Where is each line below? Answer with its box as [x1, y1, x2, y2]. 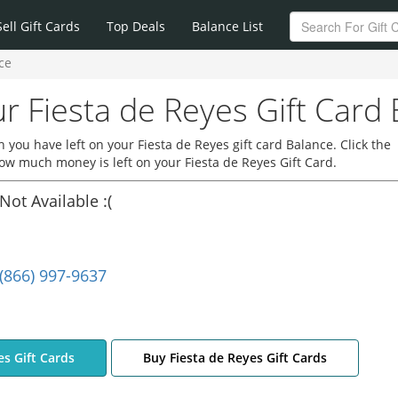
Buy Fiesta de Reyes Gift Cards [142, 349, 327, 366]
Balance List [192, 18, 263, 35]
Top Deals [107, 18, 165, 35]
